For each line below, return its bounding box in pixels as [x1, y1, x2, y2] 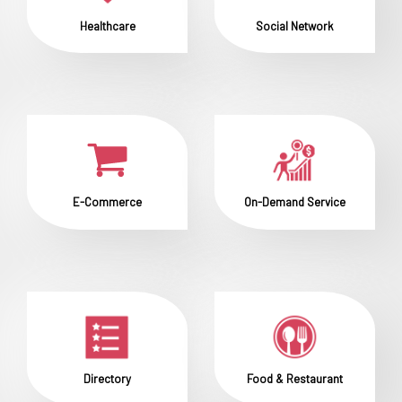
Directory [83, 371, 131, 387]
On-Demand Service [244, 195, 345, 210]
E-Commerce [73, 195, 142, 210]
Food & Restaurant [247, 371, 343, 387]
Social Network [256, 18, 334, 33]
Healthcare [79, 18, 135, 33]
